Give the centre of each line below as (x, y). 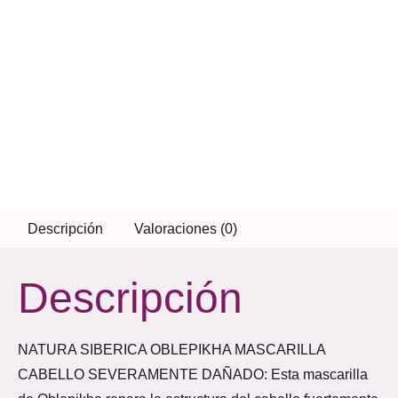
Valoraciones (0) (185, 228)
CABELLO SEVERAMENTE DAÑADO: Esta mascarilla (193, 375)
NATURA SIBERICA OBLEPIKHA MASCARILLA (171, 350)
